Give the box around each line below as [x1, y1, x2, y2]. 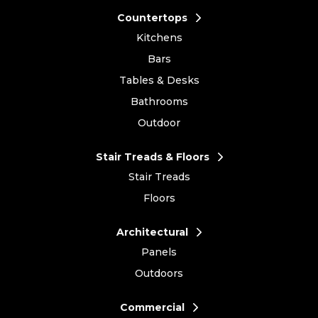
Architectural [116, 225, 188, 238]
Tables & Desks [119, 73, 199, 87]
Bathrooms [130, 94, 188, 108]
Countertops [117, 11, 187, 24]
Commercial [120, 300, 185, 314]
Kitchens [136, 31, 182, 44]
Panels [141, 245, 177, 258]
